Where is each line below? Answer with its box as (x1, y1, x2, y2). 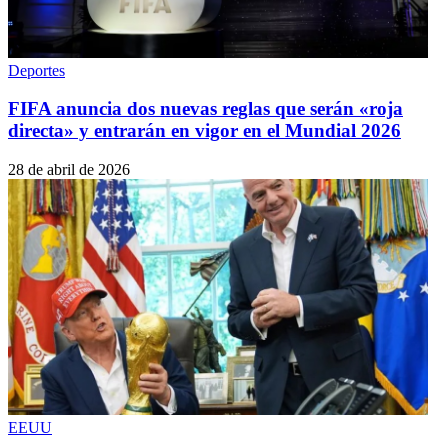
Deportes (8, 61, 65, 79)
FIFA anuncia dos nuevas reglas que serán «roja (8, 98, 403, 120)
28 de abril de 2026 (8, 161, 130, 179)
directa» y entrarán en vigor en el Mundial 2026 (8, 120, 401, 142)
